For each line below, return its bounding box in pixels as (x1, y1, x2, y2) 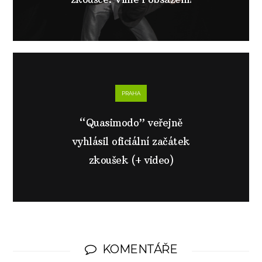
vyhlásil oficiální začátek (72, 135, 190, 149)
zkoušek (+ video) (88, 154, 174, 167)
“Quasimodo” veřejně (80, 116, 182, 130)
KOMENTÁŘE (102, 242, 177, 257)
